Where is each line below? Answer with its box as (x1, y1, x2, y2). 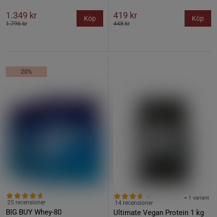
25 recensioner (7, 199, 46, 206)
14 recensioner (115, 200, 153, 206)
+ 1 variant (184, 195, 209, 201)
